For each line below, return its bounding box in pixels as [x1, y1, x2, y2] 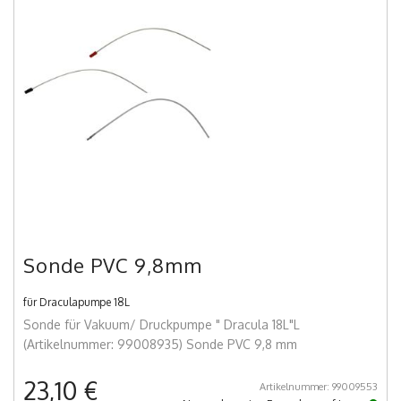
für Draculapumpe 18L [23, 295, 130, 310]
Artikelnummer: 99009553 [260, 380, 378, 394]
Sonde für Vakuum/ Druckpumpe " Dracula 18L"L [23, 317, 300, 333]
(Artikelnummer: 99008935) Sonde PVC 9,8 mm [23, 337, 297, 353]
